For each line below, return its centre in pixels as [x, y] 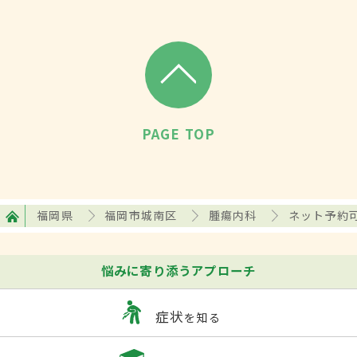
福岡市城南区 [141, 216]
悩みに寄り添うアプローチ [178, 271]
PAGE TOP [178, 134]
